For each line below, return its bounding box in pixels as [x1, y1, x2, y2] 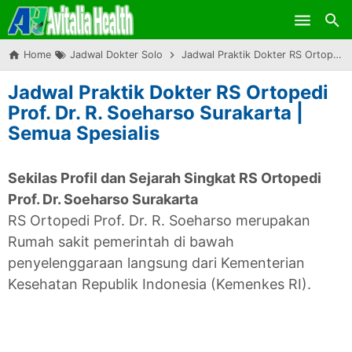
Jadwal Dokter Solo [70, 49, 163, 60]
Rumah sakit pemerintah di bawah [8, 233, 234, 250]
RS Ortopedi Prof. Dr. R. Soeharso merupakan [8, 212, 310, 229]
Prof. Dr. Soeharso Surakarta [8, 191, 198, 207]
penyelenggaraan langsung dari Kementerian [8, 255, 305, 271]
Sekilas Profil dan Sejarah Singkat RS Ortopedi [8, 170, 321, 186]
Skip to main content [114, 12, 238, 27]
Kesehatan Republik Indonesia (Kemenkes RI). [8, 276, 311, 292]
